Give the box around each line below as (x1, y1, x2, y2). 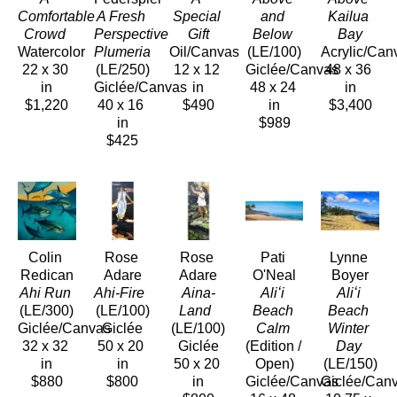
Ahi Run (19, 284, 71, 300)
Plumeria (93, 44, 151, 60)
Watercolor (18, 44, 85, 60)
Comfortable (18, 9, 95, 25)
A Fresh (96, 9, 145, 25)
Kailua (328, 9, 370, 25)
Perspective (93, 27, 168, 43)
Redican (19, 267, 74, 283)
